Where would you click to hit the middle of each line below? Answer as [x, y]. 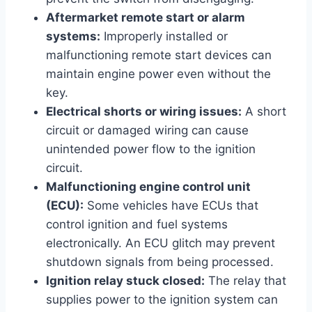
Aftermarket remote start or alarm [146, 17]
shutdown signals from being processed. [160, 262]
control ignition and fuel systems [137, 224]
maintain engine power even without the [158, 73]
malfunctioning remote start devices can [159, 55]
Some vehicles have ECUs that [171, 205]
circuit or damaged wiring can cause [147, 130]
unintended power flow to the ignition [151, 149]
